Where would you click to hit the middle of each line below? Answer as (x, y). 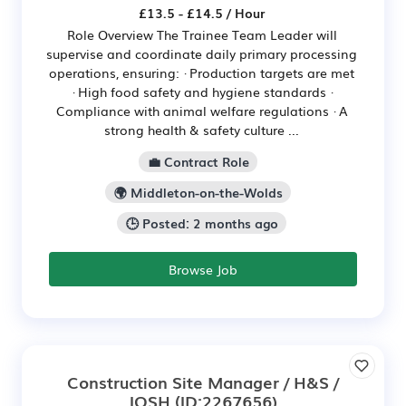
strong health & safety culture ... (202, 129)
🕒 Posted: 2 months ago (202, 222)
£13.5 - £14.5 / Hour (202, 12)
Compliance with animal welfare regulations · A (202, 110)
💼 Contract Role (198, 162)
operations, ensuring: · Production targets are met (202, 72)
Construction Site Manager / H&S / (203, 381)
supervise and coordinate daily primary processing (202, 53)
